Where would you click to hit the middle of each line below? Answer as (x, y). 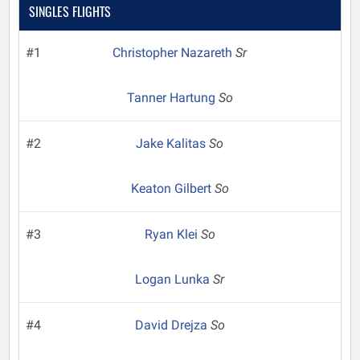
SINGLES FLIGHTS (70, 11)
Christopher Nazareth (174, 53)
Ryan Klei (172, 234)
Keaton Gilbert (172, 188)
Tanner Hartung (172, 98)
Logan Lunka (174, 279)
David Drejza (172, 325)
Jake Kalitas (173, 143)
